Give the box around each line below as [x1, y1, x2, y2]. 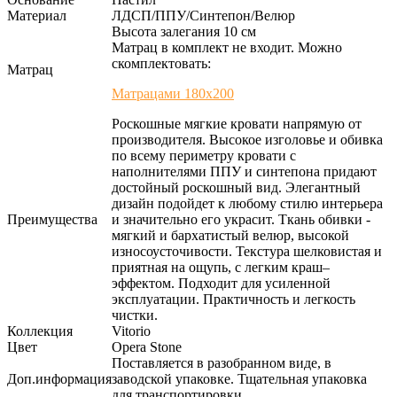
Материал [7, 8, 66, 24]
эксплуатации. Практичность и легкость [112, 292, 355, 307]
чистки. [112, 307, 158, 323]
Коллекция [7, 323, 73, 339]
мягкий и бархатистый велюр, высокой [112, 228, 349, 244]
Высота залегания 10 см [112, 24, 256, 40]
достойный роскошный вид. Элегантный [112, 180, 361, 196]
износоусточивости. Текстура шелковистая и [112, 244, 382, 260]
